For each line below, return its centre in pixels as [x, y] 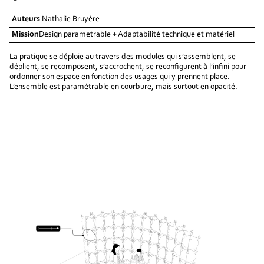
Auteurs [26, 19]
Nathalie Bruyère [71, 19]
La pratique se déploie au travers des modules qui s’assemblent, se [123, 57]
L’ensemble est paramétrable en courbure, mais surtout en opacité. [124, 87]
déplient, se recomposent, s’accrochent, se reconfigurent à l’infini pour [128, 67]
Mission [26, 34]
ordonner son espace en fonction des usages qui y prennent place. [120, 77]
